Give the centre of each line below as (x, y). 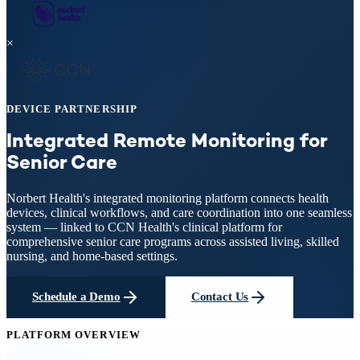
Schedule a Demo (76, 297)
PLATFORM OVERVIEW (74, 334)
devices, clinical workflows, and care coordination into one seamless (179, 212)
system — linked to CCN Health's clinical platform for (144, 227)
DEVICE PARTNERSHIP (72, 109)
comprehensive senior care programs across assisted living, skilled (173, 241)
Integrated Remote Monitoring (151, 142)
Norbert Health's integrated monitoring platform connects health (168, 198)
